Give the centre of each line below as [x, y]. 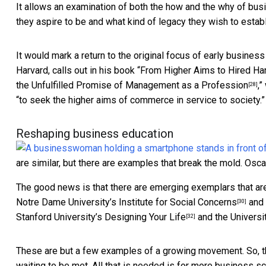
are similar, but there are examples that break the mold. [129, 163]
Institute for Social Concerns [178, 202]
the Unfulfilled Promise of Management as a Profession [132, 85]
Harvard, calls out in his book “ [78, 71]
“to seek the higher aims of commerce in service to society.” [140, 100]
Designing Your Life [145, 217]
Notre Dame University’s [67, 202]
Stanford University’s [60, 217]
